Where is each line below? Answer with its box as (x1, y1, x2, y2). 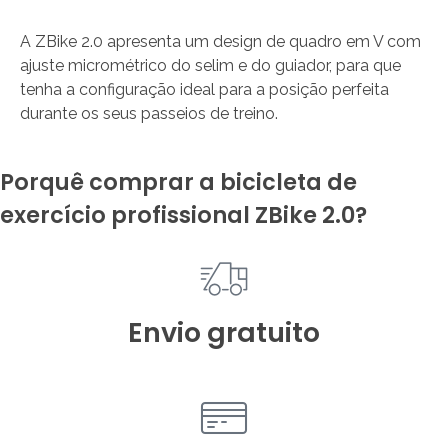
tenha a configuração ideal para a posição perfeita (20, 79, 389, 99)
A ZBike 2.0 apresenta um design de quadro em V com (20, 31, 421, 51)
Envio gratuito (128, 313, 320, 351)
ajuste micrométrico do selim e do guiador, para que (20, 55, 401, 75)
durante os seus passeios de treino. (20, 103, 278, 123)
